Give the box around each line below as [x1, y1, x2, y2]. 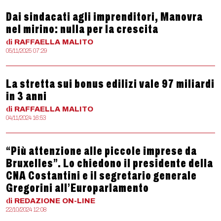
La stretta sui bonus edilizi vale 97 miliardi [6, 77, 215, 90]
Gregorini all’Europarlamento [6, 182, 149, 194]
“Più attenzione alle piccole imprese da [6, 145, 197, 157]
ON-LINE [62, 197, 95, 205]
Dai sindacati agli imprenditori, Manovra [6, 10, 203, 23]
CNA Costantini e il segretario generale [6, 169, 197, 182]
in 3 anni [6, 90, 47, 103]
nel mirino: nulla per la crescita [6, 23, 158, 36]
